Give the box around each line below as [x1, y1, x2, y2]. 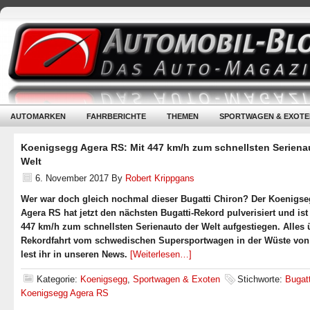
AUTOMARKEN [10, 112, 66, 120]
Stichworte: [237, 274, 285, 284]
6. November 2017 [35, 173, 109, 183]
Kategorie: [37, 274, 80, 284]
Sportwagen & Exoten [133, 274, 220, 284]
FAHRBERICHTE [86, 112, 146, 120]
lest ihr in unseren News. [21, 249, 127, 259]
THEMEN [167, 112, 199, 120]
